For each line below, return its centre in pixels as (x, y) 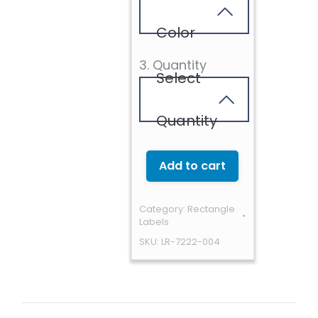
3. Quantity (173, 65)
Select (179, 78)
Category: (164, 209)
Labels (154, 222)
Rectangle (212, 209)
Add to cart (193, 166)
